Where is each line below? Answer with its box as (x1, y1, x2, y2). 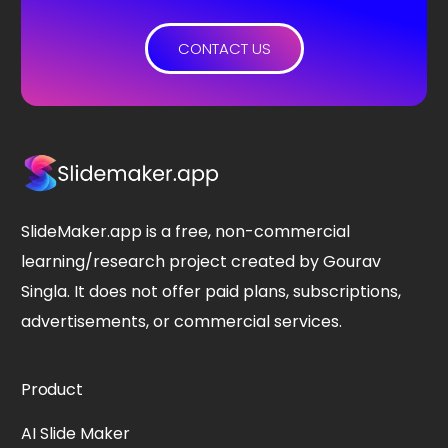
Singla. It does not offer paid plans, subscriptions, (21, 279, 402, 303)
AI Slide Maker (21, 421, 131, 445)
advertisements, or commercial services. (21, 309, 343, 333)
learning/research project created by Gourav (21, 249, 382, 273)
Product (21, 377, 83, 401)
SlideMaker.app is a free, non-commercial (21, 219, 351, 243)
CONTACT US (177, 38, 271, 59)
